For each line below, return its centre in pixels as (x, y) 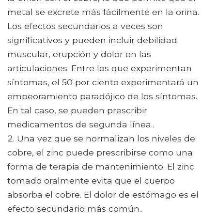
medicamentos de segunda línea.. (81, 124)
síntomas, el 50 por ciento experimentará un (103, 82)
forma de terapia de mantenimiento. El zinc (101, 167)
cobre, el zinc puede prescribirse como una (100, 153)
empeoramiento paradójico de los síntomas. (102, 96)
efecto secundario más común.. (75, 209)
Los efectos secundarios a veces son (85, 26)
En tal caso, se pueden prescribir (77, 110)
